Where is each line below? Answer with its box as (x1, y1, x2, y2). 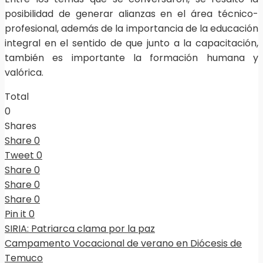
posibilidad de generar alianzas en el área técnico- (5, 7, 258, 21)
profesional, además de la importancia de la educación (5, 22, 258, 36)
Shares (5, 119, 36, 133)
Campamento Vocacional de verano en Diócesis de (5, 237, 242, 251)
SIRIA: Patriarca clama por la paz (5, 222, 155, 236)
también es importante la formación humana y (5, 51, 258, 65)
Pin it (5, 207, 26, 221)
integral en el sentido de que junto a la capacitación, (5, 36, 258, 50)
